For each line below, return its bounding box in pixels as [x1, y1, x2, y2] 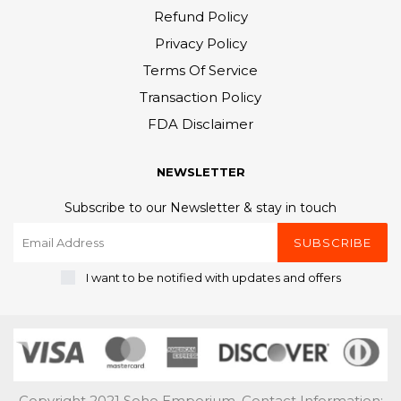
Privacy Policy [154, 35, 247, 53]
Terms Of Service [143, 62, 258, 80]
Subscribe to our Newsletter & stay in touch [64, 200, 337, 217]
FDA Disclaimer [148, 115, 253, 133]
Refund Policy [153, 8, 248, 26]
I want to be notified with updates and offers [85, 270, 341, 286]
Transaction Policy [140, 89, 261, 107]
